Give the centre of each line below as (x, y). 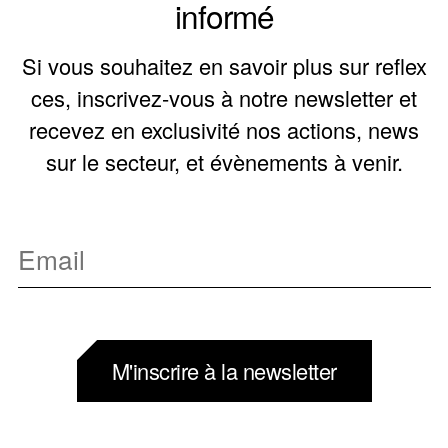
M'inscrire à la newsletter (224, 371)
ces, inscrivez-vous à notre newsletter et (224, 98)
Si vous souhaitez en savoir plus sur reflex (224, 66)
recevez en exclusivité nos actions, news (224, 130)
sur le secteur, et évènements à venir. (224, 162)
